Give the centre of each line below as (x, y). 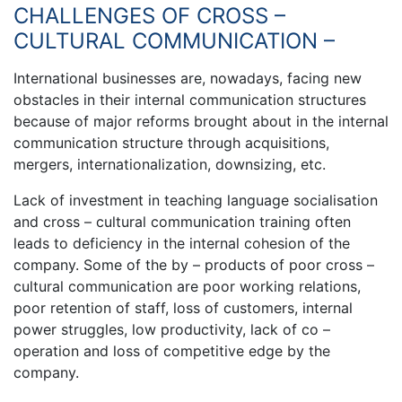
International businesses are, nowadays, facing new (188, 78)
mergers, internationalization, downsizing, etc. (170, 164)
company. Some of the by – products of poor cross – (194, 264)
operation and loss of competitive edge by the (172, 350)
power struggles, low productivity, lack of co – (172, 329)
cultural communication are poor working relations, (187, 286)
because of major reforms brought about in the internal (201, 121)
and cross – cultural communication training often (182, 221)
